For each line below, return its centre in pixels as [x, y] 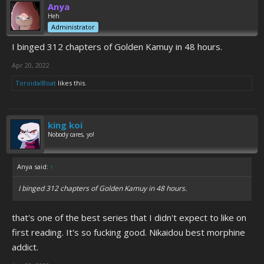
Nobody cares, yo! [71, 134]
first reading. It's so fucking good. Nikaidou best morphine [128, 232]
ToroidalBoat [36, 83]
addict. [25, 247]
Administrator [73, 27]
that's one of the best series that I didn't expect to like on [129, 217]
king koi [65, 125]
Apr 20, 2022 [31, 65]
